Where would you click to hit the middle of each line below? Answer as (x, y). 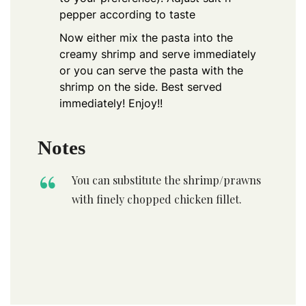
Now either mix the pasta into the (146, 37)
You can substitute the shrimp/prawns (166, 180)
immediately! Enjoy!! (111, 103)
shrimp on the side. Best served (141, 86)
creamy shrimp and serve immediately (158, 54)
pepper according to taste (127, 14)
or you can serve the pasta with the (151, 70)
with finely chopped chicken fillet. (157, 199)
